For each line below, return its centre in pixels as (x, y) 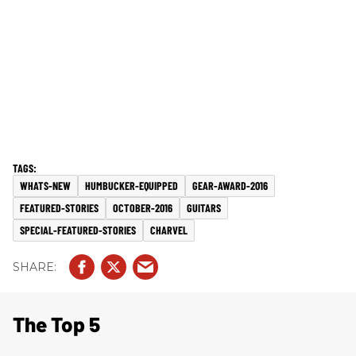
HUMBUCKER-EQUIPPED (132, 186)
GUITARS (204, 208)
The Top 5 (56, 324)
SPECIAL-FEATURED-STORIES (78, 230)
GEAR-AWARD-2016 (230, 186)
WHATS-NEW (45, 186)
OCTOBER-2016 (143, 208)
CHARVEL (169, 230)
